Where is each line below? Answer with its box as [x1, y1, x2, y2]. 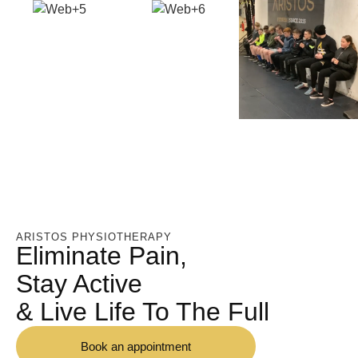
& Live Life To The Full [16, 297, 269, 327]
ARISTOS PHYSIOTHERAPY [16, 231, 172, 244]
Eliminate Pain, [16, 241, 187, 271]
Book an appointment [81, 340, 191, 354]
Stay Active [16, 269, 142, 299]
